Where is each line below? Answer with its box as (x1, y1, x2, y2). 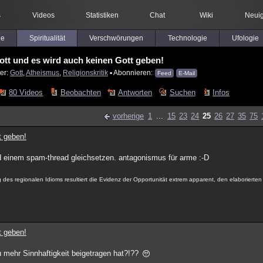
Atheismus (26, 69, 59, 76)
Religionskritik (63, 69, 108, 76)
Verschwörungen (89, 34, 143, 42)
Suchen (169, 88, 195, 97)
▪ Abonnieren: (108, 69, 154, 76)
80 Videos (9, 88, 43, 97)
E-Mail (178, 70, 195, 76)
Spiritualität (29, 34, 65, 42)
